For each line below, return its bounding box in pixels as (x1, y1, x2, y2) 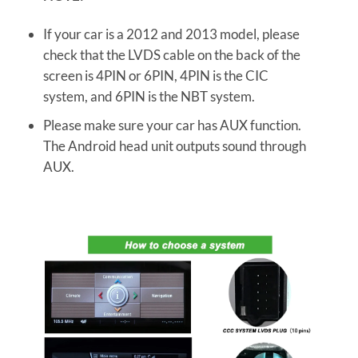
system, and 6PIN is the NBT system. (42, 88, 255, 105)
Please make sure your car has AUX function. (42, 117, 301, 134)
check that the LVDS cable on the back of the (42, 46, 300, 64)
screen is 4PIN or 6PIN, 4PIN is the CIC (42, 67, 268, 85)
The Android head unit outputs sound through (42, 137, 306, 155)
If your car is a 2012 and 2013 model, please (42, 26, 300, 43)
